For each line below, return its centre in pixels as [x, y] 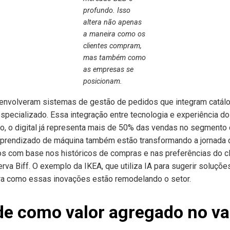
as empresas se [108, 70]
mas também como [114, 58]
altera [92, 22]
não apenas [122, 22]
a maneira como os [114, 34]
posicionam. [102, 81]
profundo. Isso [107, 11]
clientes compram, [112, 46]
